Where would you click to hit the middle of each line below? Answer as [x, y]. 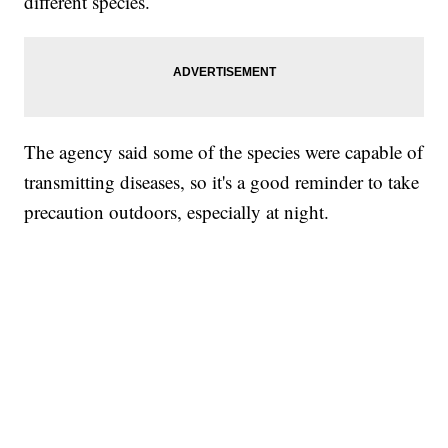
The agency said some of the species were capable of [224, 152]
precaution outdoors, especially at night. [186, 212]
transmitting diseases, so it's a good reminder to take [222, 182]
